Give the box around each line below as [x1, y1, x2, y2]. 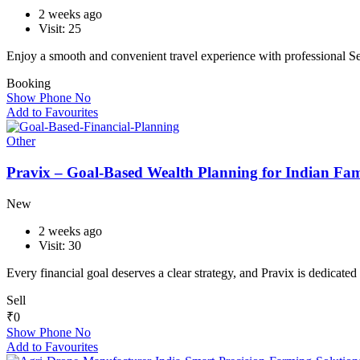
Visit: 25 [39, 22, 81, 36]
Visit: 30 [39, 238, 81, 252]
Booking [6, 76, 51, 91]
